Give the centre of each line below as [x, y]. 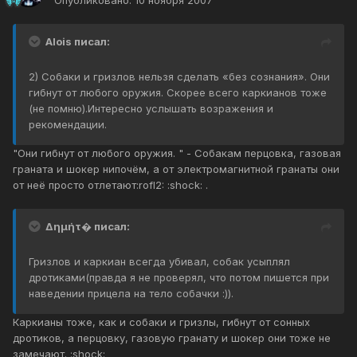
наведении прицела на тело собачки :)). [131, 294]
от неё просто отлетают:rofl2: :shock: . [110, 185]
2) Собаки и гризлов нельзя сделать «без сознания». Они [179, 77]
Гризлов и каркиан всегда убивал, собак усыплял [159, 262]
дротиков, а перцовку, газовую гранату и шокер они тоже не [172, 338]
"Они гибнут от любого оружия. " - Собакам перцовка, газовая [177, 153]
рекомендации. [68, 125]
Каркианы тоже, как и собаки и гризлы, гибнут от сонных [161, 322]
